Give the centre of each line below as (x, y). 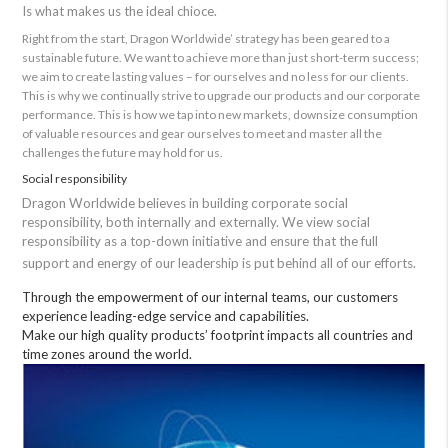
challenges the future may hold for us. (123, 153)
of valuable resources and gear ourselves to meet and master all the (202, 134)
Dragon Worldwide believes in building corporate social (185, 203)
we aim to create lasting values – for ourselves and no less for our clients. (216, 77)
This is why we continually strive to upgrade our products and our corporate (221, 96)
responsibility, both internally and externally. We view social (196, 222)
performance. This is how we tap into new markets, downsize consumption (220, 115)
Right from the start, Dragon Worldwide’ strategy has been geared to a (206, 39)
